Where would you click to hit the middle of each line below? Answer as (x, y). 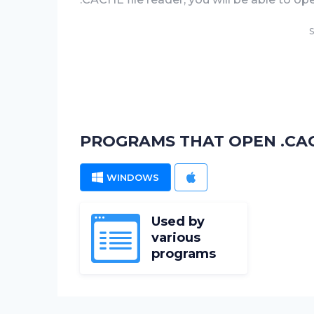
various (176, 238)
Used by (178, 221)
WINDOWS (133, 177)
